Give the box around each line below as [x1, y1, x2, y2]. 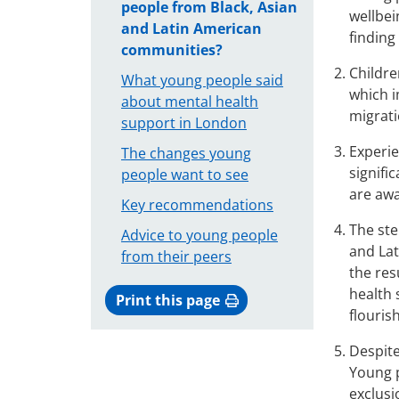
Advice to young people [121, 225, 278, 246]
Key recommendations [121, 195, 273, 216]
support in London [121, 113, 247, 134]
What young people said [121, 70, 283, 91]
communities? [121, 40, 223, 61]
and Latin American [121, 19, 262, 39]
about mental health [121, 92, 258, 112]
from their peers [121, 247, 232, 267]
